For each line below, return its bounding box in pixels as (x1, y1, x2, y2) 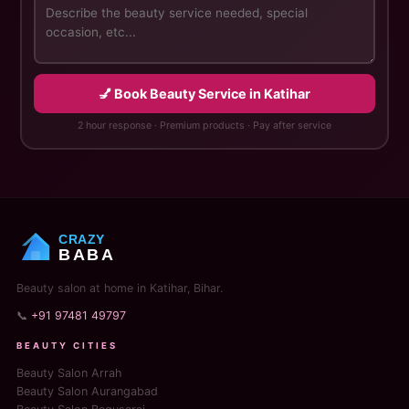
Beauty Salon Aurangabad (16, 383, 158, 398)
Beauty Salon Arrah (16, 365, 121, 380)
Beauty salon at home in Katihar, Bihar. (16, 280, 223, 295)
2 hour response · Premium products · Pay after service (78, 120, 331, 131)
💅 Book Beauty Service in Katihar (99, 86, 310, 101)
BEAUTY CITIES (16, 340, 118, 351)
